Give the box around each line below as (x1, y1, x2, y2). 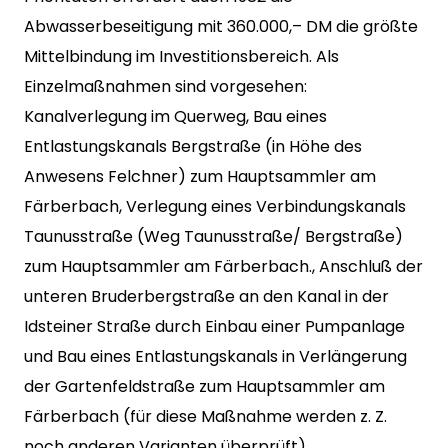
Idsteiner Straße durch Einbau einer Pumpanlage (24, 315, 405, 338)
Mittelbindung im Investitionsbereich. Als (24, 45, 339, 68)
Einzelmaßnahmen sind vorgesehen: (24, 75, 307, 98)
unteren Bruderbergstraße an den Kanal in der (24, 285, 389, 308)
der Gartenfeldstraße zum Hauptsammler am (24, 375, 385, 398)
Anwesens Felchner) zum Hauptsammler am (24, 165, 376, 188)
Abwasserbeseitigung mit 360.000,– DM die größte (24, 15, 418, 38)
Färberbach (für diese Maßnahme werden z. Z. (24, 405, 387, 428)
